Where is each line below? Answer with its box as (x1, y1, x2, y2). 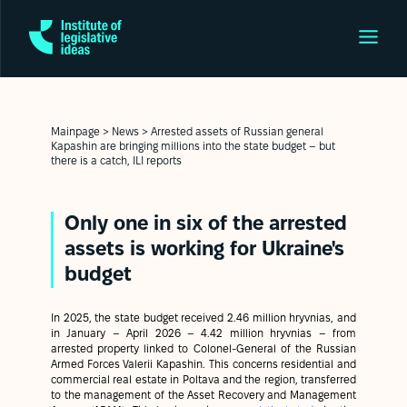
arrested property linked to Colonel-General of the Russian (51, 344, 356, 354)
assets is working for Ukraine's (65, 241, 344, 259)
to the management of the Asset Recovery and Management (51, 391, 356, 401)
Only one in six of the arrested (65, 215, 347, 233)
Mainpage (51, 126, 100, 137)
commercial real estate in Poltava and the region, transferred (51, 375, 356, 385)
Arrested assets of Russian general (151, 126, 323, 137)
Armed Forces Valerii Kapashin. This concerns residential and (51, 360, 356, 370)
